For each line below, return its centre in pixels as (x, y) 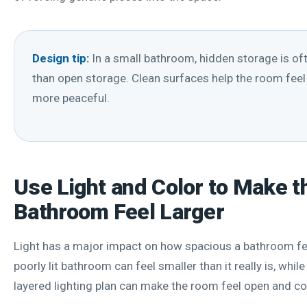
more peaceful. (71, 98)
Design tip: (61, 58)
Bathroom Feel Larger (119, 211)
